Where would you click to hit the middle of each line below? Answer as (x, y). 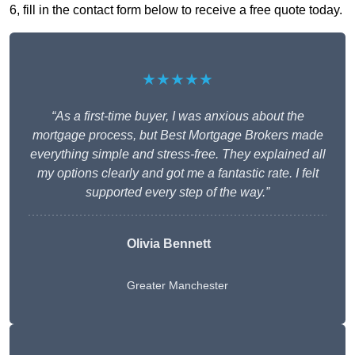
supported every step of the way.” (177, 193)
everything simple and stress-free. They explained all (177, 155)
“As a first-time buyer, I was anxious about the (177, 116)
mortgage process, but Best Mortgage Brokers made (177, 136)
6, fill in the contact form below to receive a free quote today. (176, 10)
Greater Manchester (177, 286)
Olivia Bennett (169, 244)
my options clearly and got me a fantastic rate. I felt (177, 174)
